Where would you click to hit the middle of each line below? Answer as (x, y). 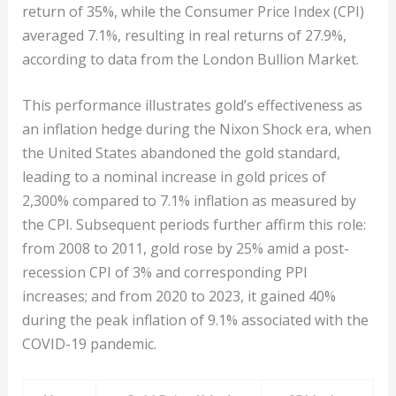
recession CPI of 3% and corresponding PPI (164, 273)
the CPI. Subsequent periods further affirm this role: (194, 225)
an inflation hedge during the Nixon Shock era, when (196, 129)
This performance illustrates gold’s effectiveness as (192, 106)
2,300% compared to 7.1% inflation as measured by (189, 201)
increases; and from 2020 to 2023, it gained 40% (179, 297)
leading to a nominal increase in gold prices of (174, 177)
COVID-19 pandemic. (89, 344)
